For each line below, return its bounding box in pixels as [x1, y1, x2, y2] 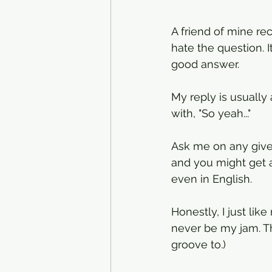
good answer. [171, 58, 242, 71]
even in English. [171, 172, 255, 186]
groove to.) [171, 238, 226, 251]
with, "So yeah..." [171, 107, 251, 120]
